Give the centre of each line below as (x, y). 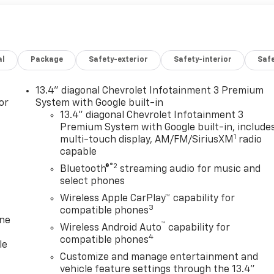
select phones (93, 182)
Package (47, 60)
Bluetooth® (85, 170)
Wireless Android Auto (111, 228)
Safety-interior (203, 60)
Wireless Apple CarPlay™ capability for (148, 199)
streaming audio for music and (189, 170)
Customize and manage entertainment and (159, 258)
